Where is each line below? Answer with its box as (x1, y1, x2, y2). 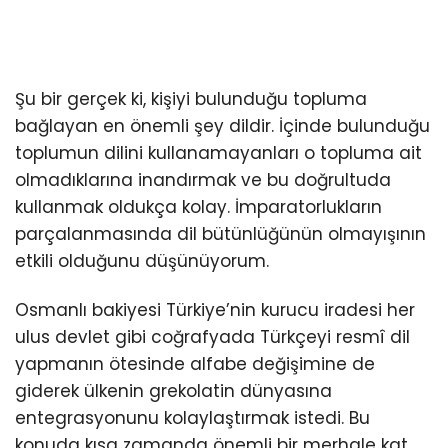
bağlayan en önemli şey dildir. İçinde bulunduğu (15, 114, 430, 139)
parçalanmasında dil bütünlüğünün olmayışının (15, 222, 426, 247)
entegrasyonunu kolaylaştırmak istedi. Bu (15, 406, 370, 431)
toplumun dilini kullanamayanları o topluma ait (15, 141, 422, 166)
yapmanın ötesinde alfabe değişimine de (15, 352, 375, 377)
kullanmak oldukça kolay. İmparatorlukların (15, 195, 382, 220)
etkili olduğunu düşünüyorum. (15, 249, 269, 274)
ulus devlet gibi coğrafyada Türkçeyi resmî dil (15, 325, 410, 350)
